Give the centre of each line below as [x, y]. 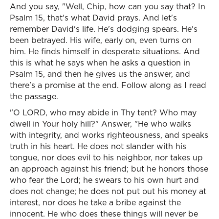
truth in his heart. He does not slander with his [98, 146]
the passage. [34, 96]
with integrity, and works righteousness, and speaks [109, 135]
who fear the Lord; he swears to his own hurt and [104, 180]
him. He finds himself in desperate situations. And [105, 51]
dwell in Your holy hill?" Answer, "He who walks [100, 124]
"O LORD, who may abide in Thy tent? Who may [103, 112]
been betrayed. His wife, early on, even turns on [101, 40]
